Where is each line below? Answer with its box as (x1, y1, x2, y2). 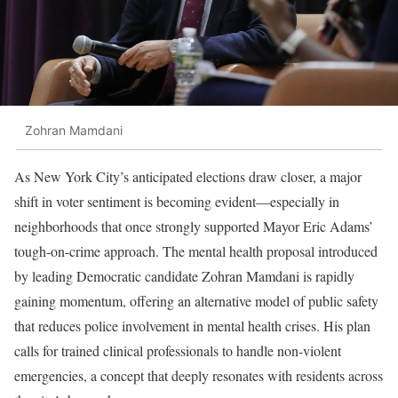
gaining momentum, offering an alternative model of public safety (14, 291, 378, 310)
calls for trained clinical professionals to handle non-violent (14, 340, 341, 360)
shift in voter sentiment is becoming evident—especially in (14, 191, 339, 211)
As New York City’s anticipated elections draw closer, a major (14, 166, 362, 186)
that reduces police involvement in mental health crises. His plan (14, 315, 370, 335)
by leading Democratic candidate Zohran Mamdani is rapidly (14, 266, 354, 285)
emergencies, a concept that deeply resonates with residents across (14, 365, 383, 385)
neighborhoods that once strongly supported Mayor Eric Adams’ (14, 216, 373, 235)
